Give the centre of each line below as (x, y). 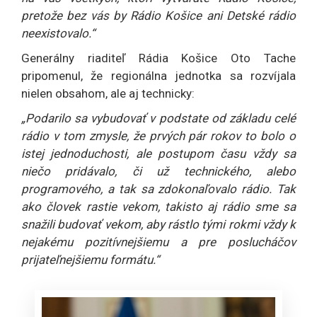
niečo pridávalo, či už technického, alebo (158, 172)
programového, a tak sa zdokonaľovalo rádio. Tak (158, 189)
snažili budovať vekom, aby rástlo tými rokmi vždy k (158, 225)
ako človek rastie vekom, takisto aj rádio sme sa (158, 207)
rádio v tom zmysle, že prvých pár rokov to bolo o (158, 136)
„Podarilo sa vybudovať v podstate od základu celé (158, 119)
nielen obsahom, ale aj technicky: (108, 94)
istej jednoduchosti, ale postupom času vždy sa (158, 154)
